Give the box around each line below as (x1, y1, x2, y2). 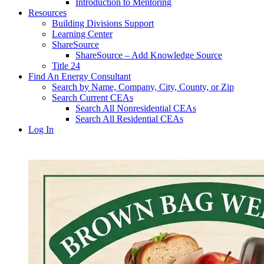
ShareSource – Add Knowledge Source (75, 50, 222, 60)
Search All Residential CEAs (75, 114, 183, 124)
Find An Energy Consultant (28, 71, 131, 81)
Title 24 (52, 61, 80, 71)
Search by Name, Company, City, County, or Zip (52, 82, 234, 92)
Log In (28, 124, 54, 134)
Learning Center (52, 29, 113, 39)
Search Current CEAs (52, 93, 133, 103)
